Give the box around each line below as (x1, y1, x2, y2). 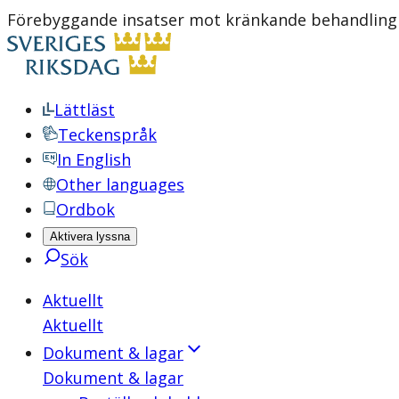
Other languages (56, 174, 184, 195)
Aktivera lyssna (50, 230, 130, 243)
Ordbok (56, 199, 115, 220)
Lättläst (54, 99, 115, 120)
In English (57, 149, 131, 170)
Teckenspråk (58, 124, 157, 145)
